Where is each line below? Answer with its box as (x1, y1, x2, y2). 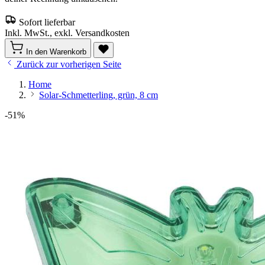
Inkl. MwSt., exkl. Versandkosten (5, 28, 130, 38)
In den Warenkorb (26, 47, 86, 56)
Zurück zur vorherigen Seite (17, 59, 121, 69)
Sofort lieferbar (19, 17, 75, 27)
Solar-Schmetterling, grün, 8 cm (39, 90, 158, 100)
